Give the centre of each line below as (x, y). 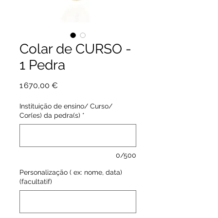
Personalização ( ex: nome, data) (71, 173)
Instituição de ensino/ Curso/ (66, 106)
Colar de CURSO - (75, 49)
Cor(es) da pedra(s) (50, 116)
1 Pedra (42, 65)
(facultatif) (36, 182)
